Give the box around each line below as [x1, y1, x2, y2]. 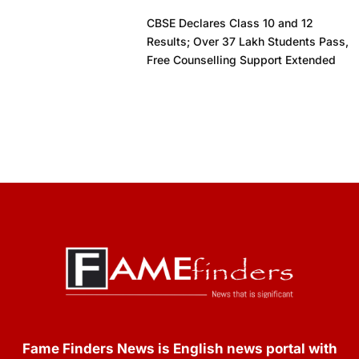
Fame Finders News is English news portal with [22, 340, 337, 357]
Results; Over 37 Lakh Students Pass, [146, 34, 349, 48]
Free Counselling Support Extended [146, 52, 336, 67]
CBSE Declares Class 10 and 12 [146, 15, 313, 30]
